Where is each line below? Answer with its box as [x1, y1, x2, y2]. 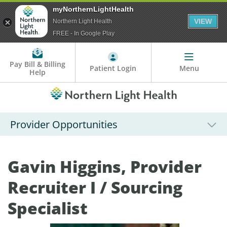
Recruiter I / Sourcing [8, 176, 182, 199]
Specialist [8, 197, 88, 219]
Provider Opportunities [10, 118, 118, 132]
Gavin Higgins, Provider [8, 156, 202, 178]
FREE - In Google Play [53, 30, 115, 37]
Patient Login [90, 63, 137, 73]
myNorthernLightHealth [53, 5, 134, 13]
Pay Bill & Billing [10, 59, 66, 69]
